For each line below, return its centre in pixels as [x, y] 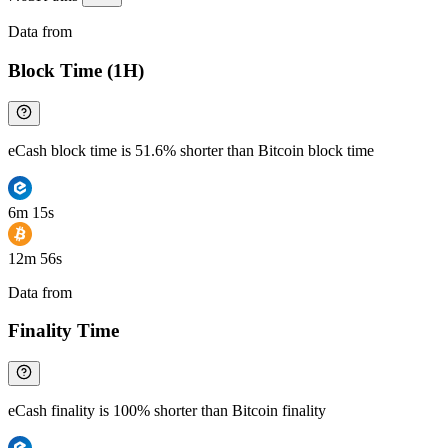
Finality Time [63, 331]
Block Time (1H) [76, 71]
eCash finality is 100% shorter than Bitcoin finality [167, 411]
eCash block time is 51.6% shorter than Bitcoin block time [191, 150]
